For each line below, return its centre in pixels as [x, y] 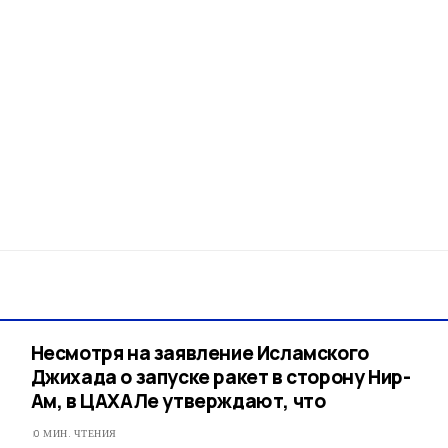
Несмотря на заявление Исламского [199, 353]
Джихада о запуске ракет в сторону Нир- [220, 377]
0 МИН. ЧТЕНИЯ [75, 434]
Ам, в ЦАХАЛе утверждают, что [178, 401]
